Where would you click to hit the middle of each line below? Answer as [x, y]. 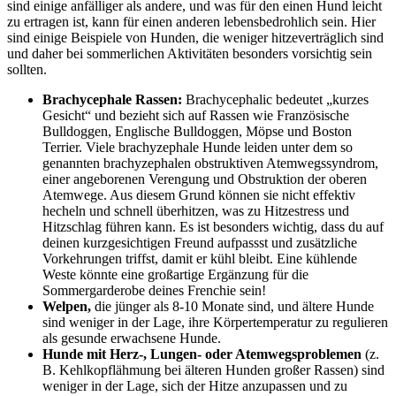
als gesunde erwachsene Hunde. [132, 339]
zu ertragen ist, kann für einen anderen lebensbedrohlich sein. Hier [191, 22]
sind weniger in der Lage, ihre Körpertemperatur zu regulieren [215, 323]
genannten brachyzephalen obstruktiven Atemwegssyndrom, [210, 164]
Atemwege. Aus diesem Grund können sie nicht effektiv [199, 195]
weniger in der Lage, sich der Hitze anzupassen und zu [195, 386]
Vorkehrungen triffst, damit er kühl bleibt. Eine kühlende [200, 259]
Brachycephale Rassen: [112, 100]
